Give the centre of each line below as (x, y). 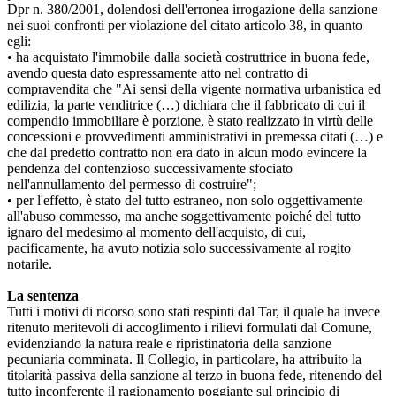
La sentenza (43, 295)
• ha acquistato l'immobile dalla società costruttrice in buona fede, (188, 57)
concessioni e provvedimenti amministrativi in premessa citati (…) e (195, 136)
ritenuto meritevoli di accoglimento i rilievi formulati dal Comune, (190, 327)
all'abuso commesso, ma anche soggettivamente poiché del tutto (184, 216)
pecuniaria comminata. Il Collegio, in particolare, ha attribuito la (184, 359)
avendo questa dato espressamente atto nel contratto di (157, 72)
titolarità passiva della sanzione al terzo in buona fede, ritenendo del (194, 375)
